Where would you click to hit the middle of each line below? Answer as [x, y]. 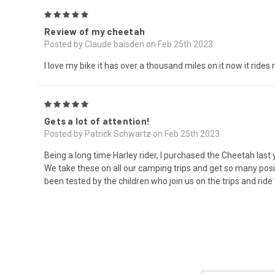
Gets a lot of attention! [97, 121]
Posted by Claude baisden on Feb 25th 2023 [129, 44]
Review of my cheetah [95, 31]
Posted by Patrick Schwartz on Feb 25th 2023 [132, 134]
